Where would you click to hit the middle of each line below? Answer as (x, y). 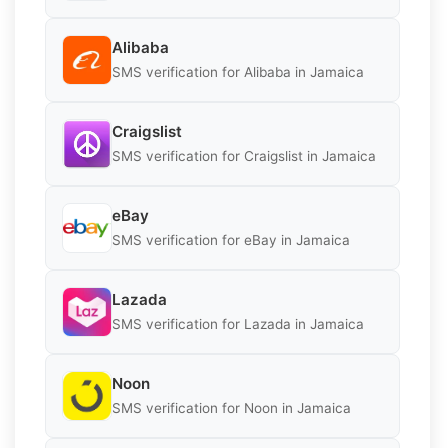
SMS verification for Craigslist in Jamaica (244, 156)
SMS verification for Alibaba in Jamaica (238, 72)
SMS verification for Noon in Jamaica (231, 408)
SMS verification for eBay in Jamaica (231, 240)
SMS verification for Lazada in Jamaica (238, 324)
